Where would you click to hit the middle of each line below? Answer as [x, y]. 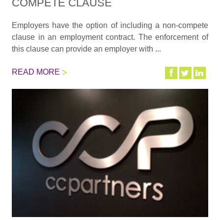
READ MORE [36, 72]
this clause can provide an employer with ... [86, 49]
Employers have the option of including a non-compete [110, 26]
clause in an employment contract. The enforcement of [110, 37]
